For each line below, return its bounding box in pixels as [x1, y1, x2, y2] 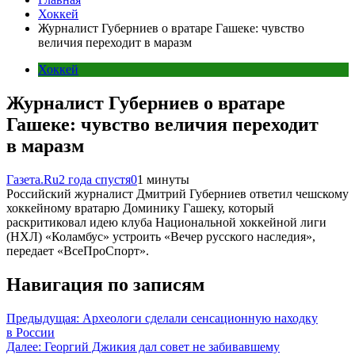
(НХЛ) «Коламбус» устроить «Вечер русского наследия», [6, 229, 315, 243]
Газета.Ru [6, 172, 59, 186]
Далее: [6, 339, 41, 353]
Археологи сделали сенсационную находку [82, 311, 318, 325]
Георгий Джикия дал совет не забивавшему [44, 339, 280, 353]
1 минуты [137, 172, 189, 186]
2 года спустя [59, 172, 131, 186]
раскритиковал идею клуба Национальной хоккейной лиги [6, 215, 326, 229]
